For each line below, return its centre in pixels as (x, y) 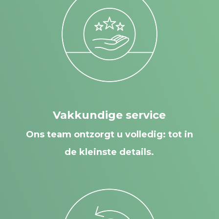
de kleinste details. (109, 152)
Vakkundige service (109, 115)
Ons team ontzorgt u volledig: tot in (109, 134)
